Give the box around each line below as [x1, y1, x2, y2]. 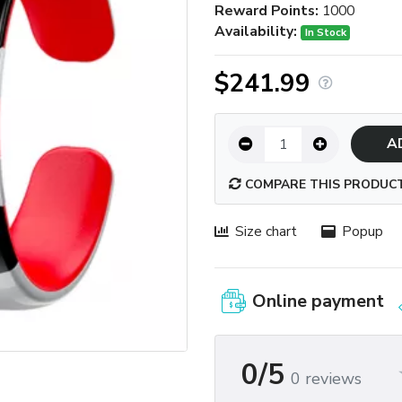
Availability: [214, 21, 297, 41]
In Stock [304, 24, 346, 39]
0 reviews [290, 368, 362, 390]
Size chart [235, 221, 298, 241]
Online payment [252, 289, 385, 314]
